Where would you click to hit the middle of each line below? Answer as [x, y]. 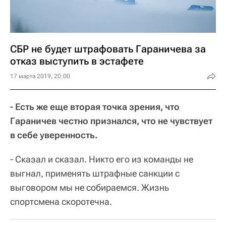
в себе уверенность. [54, 135]
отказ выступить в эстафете [77, 61]
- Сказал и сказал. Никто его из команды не [102, 159]
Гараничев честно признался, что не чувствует [111, 121]
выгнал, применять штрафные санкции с [95, 173]
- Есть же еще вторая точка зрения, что [95, 106]
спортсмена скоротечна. [61, 201]
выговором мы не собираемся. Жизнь [90, 187]
